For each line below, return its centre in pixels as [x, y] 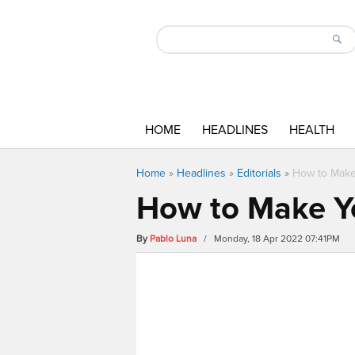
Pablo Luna [173, 239]
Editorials [259, 173]
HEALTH [312, 130]
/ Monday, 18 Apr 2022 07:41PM [269, 239]
